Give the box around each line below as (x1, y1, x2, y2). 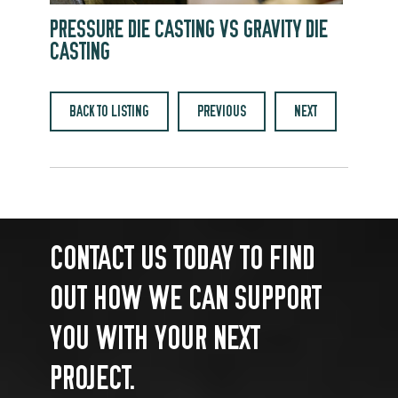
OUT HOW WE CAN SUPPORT (50, 280, 322, 316)
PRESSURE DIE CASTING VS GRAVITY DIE (50, 16, 329, 44)
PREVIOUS (197, 103, 247, 121)
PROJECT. (50, 360, 136, 396)
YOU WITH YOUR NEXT (50, 320, 261, 356)
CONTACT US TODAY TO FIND (50, 240, 316, 276)
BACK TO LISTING (69, 103, 150, 121)
